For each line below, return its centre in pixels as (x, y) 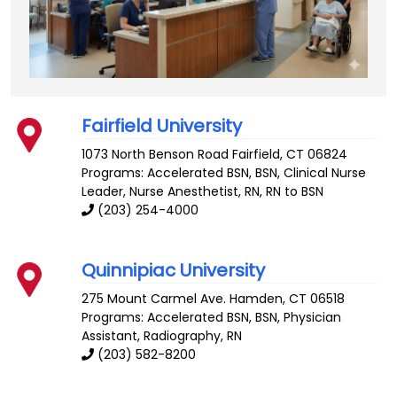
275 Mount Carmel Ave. (154, 298)
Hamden (257, 298)
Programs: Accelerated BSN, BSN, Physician (212, 317)
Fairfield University (162, 126)
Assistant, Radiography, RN (162, 335)
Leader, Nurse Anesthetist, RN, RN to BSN (203, 192)
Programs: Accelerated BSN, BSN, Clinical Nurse (224, 173)
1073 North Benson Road (156, 155)
